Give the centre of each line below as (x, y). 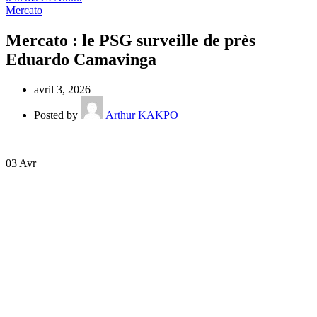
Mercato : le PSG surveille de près (131, 40)
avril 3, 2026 (62, 89)
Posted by (56, 115)
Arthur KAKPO (142, 115)
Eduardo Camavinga (81, 59)
